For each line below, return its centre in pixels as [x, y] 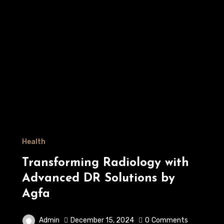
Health [34, 142]
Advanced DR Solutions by [99, 178]
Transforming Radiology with [106, 163]
